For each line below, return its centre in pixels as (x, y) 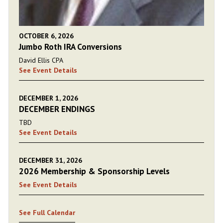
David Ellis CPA (41, 60)
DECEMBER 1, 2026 (49, 98)
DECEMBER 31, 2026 (51, 160)
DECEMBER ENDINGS (57, 109)
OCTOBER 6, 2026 (46, 36)
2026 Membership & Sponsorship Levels (94, 171)
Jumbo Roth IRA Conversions (70, 47)
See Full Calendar (47, 212)
